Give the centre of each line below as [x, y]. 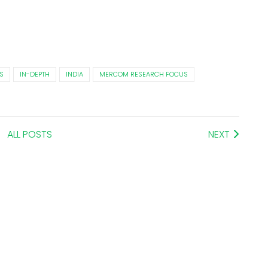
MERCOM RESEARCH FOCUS [143, 74]
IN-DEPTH [34, 74]
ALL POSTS [29, 135]
